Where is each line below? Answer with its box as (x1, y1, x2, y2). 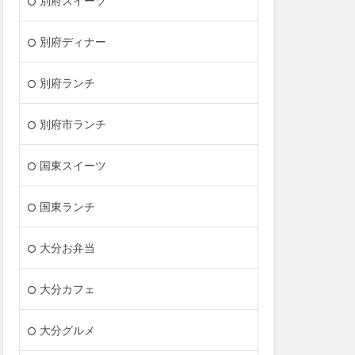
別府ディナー (40, 35, 106, 49)
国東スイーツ (40, 158, 106, 173)
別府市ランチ (40, 117, 106, 132)
